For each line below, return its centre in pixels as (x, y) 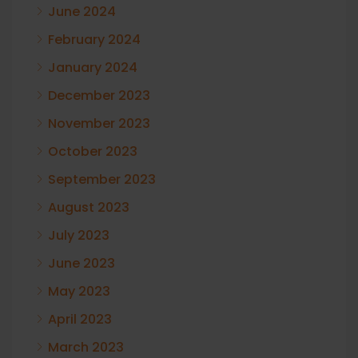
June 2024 (82, 12)
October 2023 (93, 151)
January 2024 (93, 68)
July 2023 (79, 235)
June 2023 (82, 263)
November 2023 (99, 123)
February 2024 (94, 40)
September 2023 (102, 179)
